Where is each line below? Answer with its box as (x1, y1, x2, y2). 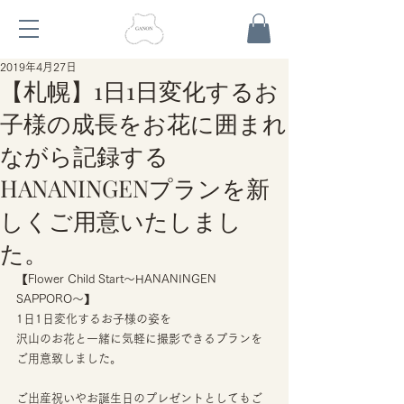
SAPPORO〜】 (16, 293, 96, 306)
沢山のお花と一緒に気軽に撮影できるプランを (16, 333, 262, 345)
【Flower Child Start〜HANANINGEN (16, 273, 220, 286)
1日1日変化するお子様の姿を (16, 313, 171, 326)
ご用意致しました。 (16, 353, 122, 365)
